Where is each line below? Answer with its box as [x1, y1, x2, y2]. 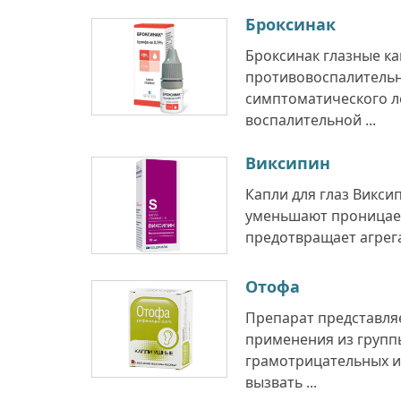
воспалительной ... [245, 110, 376, 130]
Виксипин [245, 152, 330, 174]
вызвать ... [245, 372, 317, 392]
